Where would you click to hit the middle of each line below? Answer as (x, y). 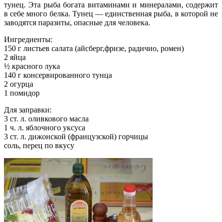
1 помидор (22, 93)
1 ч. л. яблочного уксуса (45, 128)
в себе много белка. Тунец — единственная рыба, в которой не (111, 14)
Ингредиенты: (28, 40)
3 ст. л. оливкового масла (46, 119)
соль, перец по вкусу (39, 146)
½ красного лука (32, 66)
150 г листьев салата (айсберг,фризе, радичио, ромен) (94, 49)
